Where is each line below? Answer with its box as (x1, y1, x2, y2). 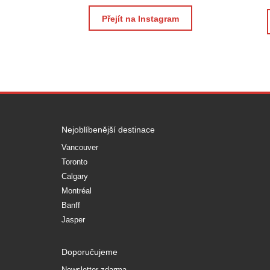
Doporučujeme (61, 246, 118, 257)
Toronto (61, 157, 87, 166)
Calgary (61, 171, 88, 181)
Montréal (61, 186, 92, 195)
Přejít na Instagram (102, 13, 180, 24)
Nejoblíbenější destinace (61, 124, 155, 134)
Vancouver (61, 142, 98, 152)
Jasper (61, 215, 85, 224)
